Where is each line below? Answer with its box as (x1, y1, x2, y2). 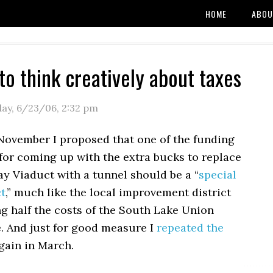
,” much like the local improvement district (5, 185, 231, 199)
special (199, 168, 236, 182)
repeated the (157, 221, 224, 235)
